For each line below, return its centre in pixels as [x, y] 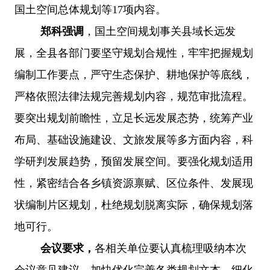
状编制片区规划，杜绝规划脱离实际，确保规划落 [134, 205]
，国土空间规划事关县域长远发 [160, 31]
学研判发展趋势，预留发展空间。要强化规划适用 [134, 161]
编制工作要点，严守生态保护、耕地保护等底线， [134, 74]
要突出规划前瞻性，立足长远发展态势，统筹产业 [134, 118]
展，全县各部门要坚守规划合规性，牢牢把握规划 [134, 53]
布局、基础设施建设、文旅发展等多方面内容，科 [134, 140]
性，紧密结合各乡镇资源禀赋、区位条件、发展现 [134, 183]
